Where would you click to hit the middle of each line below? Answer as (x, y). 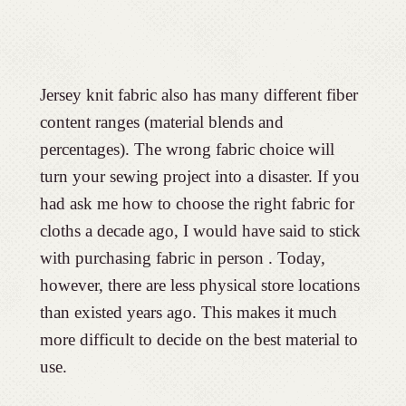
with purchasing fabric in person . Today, (182, 257)
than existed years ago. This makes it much (188, 312)
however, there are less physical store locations (199, 285)
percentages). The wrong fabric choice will (187, 149)
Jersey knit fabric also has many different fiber (198, 94)
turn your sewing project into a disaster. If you (199, 176)
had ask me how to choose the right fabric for (197, 203)
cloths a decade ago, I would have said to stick (200, 230)
